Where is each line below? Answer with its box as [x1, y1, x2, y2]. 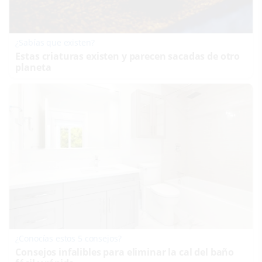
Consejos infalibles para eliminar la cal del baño [15, 246, 235, 259]
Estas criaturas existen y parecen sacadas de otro [15, 50, 240, 63]
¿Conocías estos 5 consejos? [15, 233, 122, 244]
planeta [15, 61, 51, 74]
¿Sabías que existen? [15, 37, 95, 49]
